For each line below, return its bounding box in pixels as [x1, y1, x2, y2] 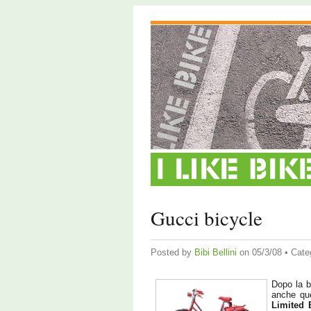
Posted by [151, 247, 194, 258]
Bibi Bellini [194, 247, 237, 258]
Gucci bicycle [151, 204, 262, 231]
